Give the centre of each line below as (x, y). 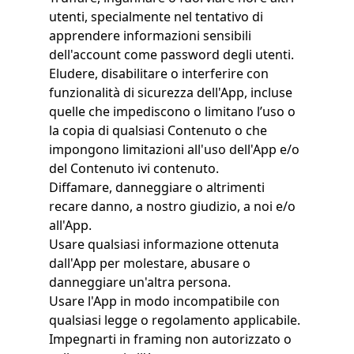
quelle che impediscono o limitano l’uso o (172, 111)
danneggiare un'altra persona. (139, 282)
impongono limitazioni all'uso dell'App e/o (174, 149)
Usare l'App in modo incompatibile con (164, 301)
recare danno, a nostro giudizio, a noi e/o (172, 206)
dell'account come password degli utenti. (171, 55)
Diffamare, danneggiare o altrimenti (156, 187)
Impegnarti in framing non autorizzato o (170, 339)
